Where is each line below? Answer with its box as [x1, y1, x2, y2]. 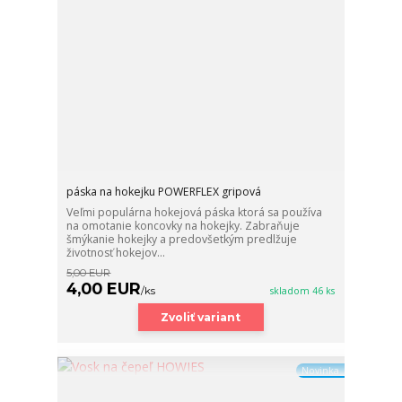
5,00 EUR [66, 266, 111, 279]
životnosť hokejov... [66, 244, 166, 260]
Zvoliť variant [161, 310, 241, 324]
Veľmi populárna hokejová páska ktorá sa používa [66, 204, 323, 220]
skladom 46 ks [270, 284, 336, 297]
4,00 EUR [66, 278, 142, 298]
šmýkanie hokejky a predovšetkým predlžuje [66, 231, 298, 247]
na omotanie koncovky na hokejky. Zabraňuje [66, 217, 301, 233]
